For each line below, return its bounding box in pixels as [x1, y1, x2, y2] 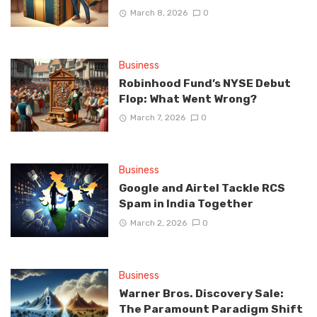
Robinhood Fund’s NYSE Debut [118, 76, 291, 90]
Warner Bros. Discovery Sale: [118, 286, 284, 300]
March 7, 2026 [129, 113, 185, 123]
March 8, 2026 [129, 7, 188, 18]
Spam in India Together [118, 197, 253, 211]
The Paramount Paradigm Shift [118, 301, 303, 316]
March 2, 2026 [129, 217, 187, 228]
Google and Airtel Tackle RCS [118, 181, 285, 195]
